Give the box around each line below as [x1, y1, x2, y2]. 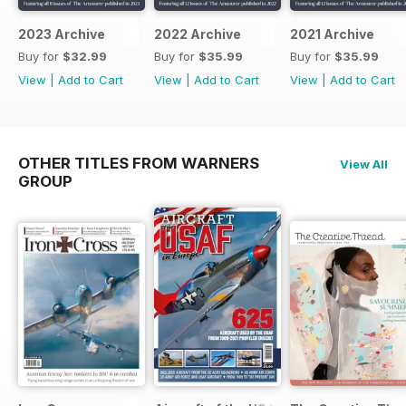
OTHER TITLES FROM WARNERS [18, 153, 259, 172]
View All [340, 156, 388, 171]
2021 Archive [290, 25, 374, 42]
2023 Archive [18, 25, 105, 42]
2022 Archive [154, 25, 241, 42]
